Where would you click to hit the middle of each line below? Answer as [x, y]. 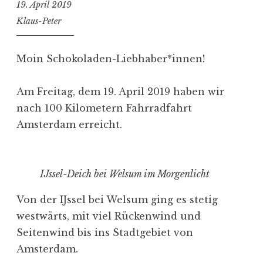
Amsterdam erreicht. [69, 124]
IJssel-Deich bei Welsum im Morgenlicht [125, 173]
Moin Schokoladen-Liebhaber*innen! [111, 58]
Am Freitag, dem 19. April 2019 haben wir [120, 91]
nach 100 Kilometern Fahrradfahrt [104, 108]
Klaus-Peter [39, 21]
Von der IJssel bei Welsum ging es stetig [117, 199]
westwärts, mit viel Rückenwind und [109, 216]
